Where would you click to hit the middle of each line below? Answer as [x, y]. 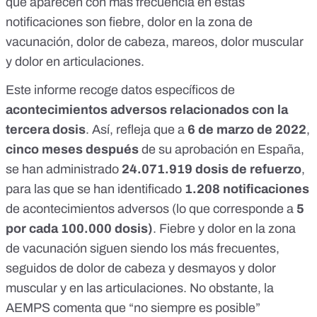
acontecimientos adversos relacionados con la [147, 110]
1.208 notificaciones [247, 189]
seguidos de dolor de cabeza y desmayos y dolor [141, 269]
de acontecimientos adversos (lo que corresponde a [151, 209]
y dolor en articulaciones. [75, 62]
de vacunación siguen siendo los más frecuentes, [143, 249]
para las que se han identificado [95, 189]
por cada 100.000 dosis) [79, 229]
